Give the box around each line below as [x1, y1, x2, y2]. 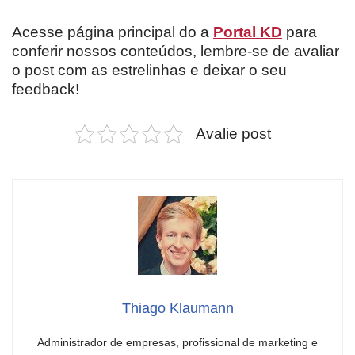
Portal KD [213, 24, 282, 41]
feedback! [12, 81, 79, 98]
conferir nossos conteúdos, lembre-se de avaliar [12, 43, 339, 60]
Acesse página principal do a [12, 24, 213, 41]
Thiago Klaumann [121, 300, 234, 317]
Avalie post [195, 125, 271, 143]
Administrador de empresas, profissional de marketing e [37, 336, 318, 349]
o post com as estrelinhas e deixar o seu [12, 62, 287, 79]
